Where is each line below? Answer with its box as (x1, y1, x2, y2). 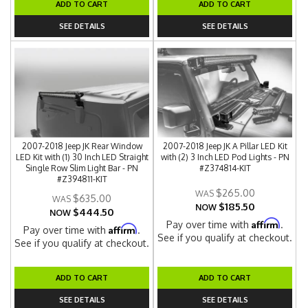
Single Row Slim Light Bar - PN (25, 163, 139, 173)
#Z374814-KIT (199, 163, 251, 173)
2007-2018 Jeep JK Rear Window (21, 141, 142, 151)
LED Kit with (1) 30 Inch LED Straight (15, 152, 148, 162)
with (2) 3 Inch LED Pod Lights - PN (160, 152, 289, 162)
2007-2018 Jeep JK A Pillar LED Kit (162, 141, 287, 151)
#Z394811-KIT (56, 174, 107, 184)
